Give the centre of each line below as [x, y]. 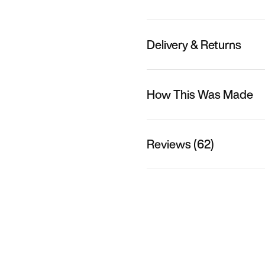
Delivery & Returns [194, 44]
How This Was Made [200, 94]
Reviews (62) [180, 144]
